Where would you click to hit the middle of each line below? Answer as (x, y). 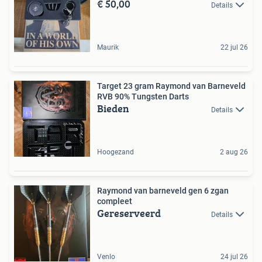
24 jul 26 (234, 256)
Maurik (108, 47)
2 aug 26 (234, 152)
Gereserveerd (129, 213)
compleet (115, 201)
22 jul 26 (234, 47)
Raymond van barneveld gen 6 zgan (163, 190)
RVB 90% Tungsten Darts (143, 96)
